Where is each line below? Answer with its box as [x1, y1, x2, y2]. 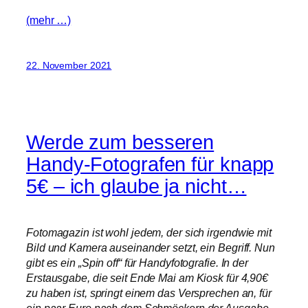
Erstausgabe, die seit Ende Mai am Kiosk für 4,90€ [26, 272, 269, 285]
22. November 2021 [26, 60, 112, 71]
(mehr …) [26, 13, 71, 26]
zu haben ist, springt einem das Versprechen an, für [26, 287, 272, 300]
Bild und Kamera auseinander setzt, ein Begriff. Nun [26, 241, 275, 254]
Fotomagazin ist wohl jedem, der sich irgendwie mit [26, 226, 272, 239]
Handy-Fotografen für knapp [26, 153, 274, 176]
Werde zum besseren [26, 131, 214, 154]
